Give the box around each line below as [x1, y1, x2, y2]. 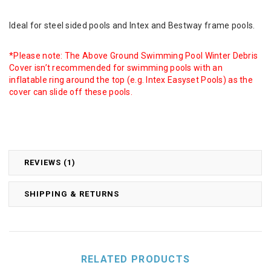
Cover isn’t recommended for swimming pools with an [9, 62, 223, 73]
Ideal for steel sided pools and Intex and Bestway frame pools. [9, 20, 255, 30]
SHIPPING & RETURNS [24, 189, 119, 198]
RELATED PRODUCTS [80, 253, 191, 265]
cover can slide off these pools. [9, 87, 132, 97]
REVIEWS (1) [24, 157, 76, 167]
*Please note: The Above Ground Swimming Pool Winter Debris [9, 50, 258, 60]
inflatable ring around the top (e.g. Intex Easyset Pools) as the [9, 74, 253, 85]
